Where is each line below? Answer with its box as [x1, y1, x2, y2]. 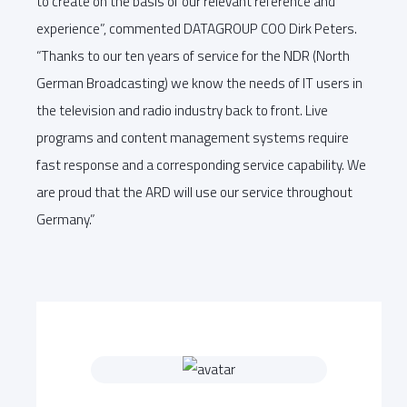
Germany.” [36, 208, 95, 230]
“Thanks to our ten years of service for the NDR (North [36, 45, 350, 66]
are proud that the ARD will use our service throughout [36, 181, 352, 203]
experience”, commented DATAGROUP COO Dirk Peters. [36, 17, 357, 39]
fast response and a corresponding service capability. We [36, 154, 366, 175]
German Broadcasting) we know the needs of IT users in [36, 72, 362, 94]
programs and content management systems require [36, 126, 349, 148]
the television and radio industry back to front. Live [36, 99, 328, 121]
